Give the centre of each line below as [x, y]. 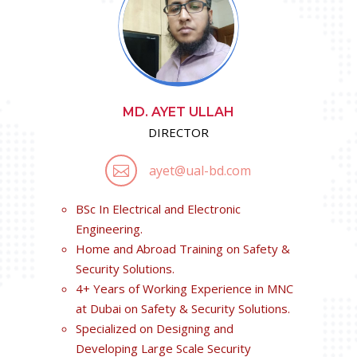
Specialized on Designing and [154, 328]
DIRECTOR [178, 132]
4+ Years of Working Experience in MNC [184, 288]
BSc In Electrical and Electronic [158, 209]
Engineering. [109, 229]
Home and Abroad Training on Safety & [182, 249]
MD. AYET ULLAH [178, 112]
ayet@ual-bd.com [200, 171]
